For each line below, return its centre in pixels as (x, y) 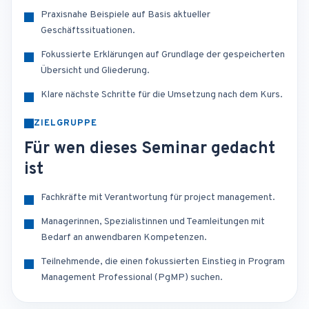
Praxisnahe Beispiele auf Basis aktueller (126, 15)
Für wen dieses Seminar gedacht (150, 149)
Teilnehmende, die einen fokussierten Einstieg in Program (163, 262)
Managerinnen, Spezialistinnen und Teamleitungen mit (153, 222)
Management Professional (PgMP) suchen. (132, 278)
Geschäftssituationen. (88, 31)
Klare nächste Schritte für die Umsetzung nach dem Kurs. (162, 95)
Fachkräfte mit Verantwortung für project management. (158, 198)
